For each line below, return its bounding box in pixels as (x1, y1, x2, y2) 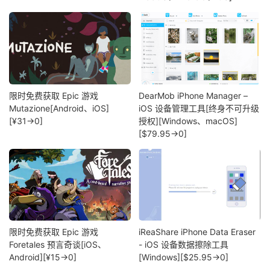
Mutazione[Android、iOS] (9, 102, 109, 113)
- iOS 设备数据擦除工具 (139, 239, 229, 250)
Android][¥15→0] (9, 252, 77, 263)
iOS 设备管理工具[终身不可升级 (139, 102, 260, 113)
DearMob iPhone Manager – (139, 90, 248, 101)
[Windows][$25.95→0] (139, 252, 229, 263)
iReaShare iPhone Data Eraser (139, 227, 256, 237)
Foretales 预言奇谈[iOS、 (9, 239, 106, 250)
